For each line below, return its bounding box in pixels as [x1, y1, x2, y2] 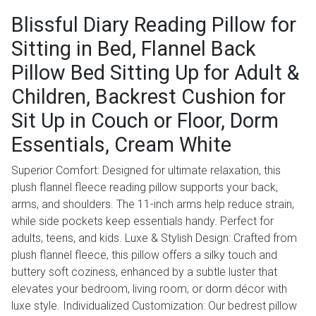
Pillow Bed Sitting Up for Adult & [11, 61, 299, 85]
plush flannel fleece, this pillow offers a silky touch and [11, 248, 277, 262]
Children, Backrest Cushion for [11, 85, 286, 109]
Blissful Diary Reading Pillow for [11, 13, 296, 37]
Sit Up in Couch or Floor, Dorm [11, 109, 279, 133]
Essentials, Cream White [11, 133, 231, 157]
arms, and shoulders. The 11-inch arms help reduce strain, [11, 197, 294, 212]
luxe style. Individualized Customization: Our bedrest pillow [11, 299, 297, 313]
